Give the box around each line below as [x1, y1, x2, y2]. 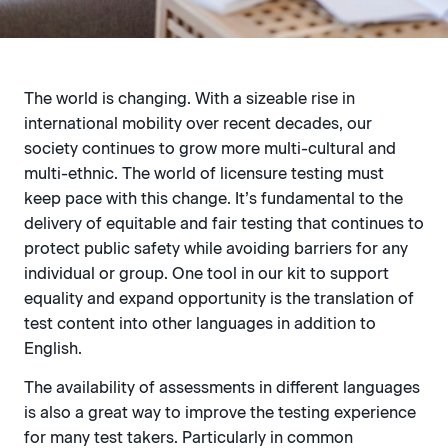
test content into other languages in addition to [24, 314, 376, 333]
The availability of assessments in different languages [24, 378, 420, 398]
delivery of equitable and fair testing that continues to [24, 214, 424, 233]
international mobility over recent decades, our [24, 114, 372, 133]
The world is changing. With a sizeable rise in [24, 89, 355, 108]
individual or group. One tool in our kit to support [24, 264, 389, 283]
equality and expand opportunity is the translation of [24, 289, 414, 308]
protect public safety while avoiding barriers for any [24, 239, 408, 258]
